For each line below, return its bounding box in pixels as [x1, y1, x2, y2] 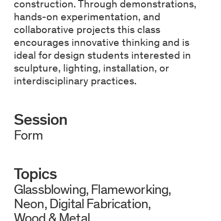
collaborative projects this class [13, 22, 160, 36]
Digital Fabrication [49, 195, 148, 212]
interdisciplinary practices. [13, 74, 137, 87]
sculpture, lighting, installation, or [13, 61, 169, 74]
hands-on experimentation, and [13, 9, 160, 23]
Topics [13, 164, 57, 184]
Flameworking [91, 181, 169, 198]
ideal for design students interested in [13, 48, 191, 62]
